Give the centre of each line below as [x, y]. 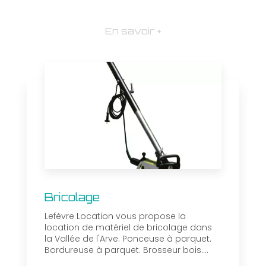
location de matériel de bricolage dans [128, 228]
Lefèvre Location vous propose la [115, 216]
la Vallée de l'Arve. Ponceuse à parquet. [128, 239]
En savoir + [133, 31]
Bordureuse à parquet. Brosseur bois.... [126, 250]
